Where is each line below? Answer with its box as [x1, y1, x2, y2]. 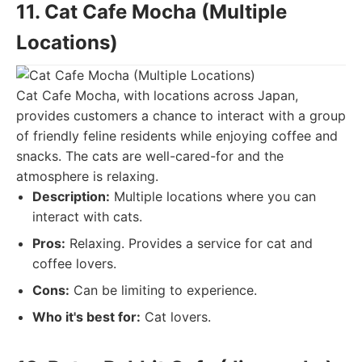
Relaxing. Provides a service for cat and [65, 235, 313, 251]
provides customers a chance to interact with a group [16, 107, 346, 124]
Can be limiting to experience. [69, 282, 257, 298]
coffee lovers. [32, 255, 116, 271]
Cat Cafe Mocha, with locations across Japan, [16, 87, 298, 103]
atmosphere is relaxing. [16, 168, 158, 184]
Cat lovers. [141, 309, 211, 325]
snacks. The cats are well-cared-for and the [16, 148, 284, 164]
